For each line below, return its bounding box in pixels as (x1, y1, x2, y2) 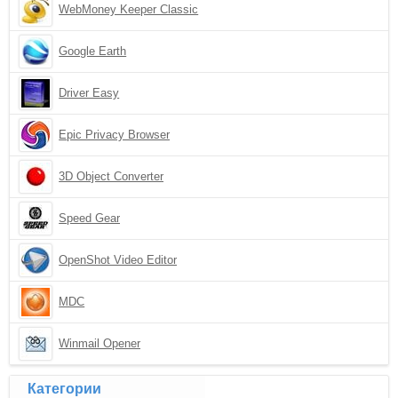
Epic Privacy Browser (59, 128, 171, 141)
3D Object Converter (59, 170, 164, 183)
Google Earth (59, 44, 127, 58)
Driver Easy (59, 86, 120, 99)
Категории (28, 381, 102, 396)
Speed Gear (59, 211, 121, 225)
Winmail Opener (59, 337, 141, 350)
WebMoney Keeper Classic (59, 3, 199, 16)
